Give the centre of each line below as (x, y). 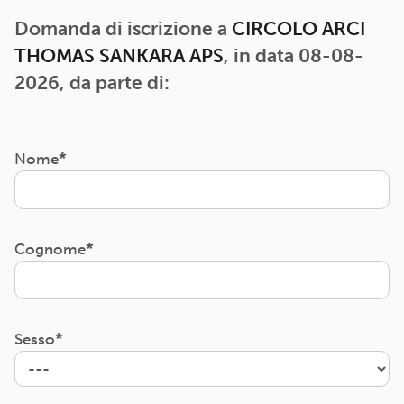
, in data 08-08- (294, 56)
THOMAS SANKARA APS (119, 56)
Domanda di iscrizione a (123, 29)
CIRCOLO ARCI (298, 29)
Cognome (50, 249)
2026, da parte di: (92, 83)
